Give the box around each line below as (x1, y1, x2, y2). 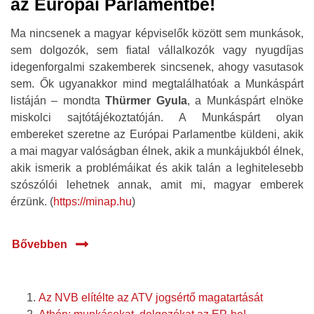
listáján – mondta (11, 95, 106, 107)
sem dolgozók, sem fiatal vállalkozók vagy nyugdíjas (11, 44, 303, 56)
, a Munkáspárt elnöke (186, 95, 304, 107)
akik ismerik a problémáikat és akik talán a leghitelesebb (11, 162, 303, 174)
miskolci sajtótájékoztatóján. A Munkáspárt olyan (11, 111, 303, 123)
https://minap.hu (53, 196, 132, 207)
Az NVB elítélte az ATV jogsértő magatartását (39, 292, 263, 303)
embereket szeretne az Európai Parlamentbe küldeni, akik (11, 128, 303, 140)
